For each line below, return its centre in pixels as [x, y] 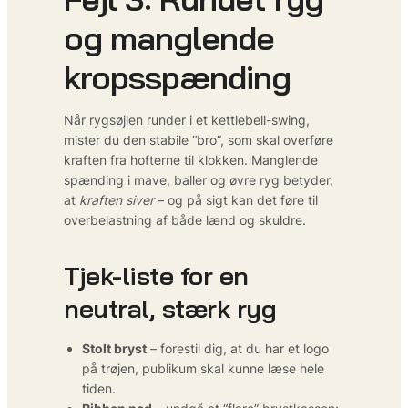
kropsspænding [177, 76]
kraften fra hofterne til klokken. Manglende [191, 159]
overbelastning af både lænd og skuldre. [185, 219]
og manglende [169, 37]
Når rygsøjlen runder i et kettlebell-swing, [187, 119]
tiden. [99, 388]
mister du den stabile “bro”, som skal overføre [199, 139]
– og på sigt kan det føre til [236, 199]
